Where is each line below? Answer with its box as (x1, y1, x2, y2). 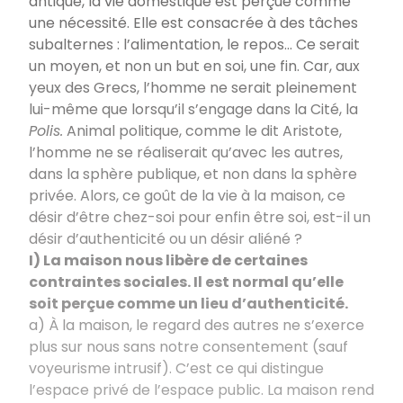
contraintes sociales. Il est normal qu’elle (29, 271, 344, 292)
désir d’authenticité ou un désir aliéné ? (29, 228, 302, 249)
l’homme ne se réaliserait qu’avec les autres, (29, 141, 343, 163)
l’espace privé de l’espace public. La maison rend (29, 379, 374, 400)
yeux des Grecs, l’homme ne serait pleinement (29, 76, 357, 98)
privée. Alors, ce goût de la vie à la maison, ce (29, 184, 345, 206)
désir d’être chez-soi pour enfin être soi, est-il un (29, 206, 371, 228)
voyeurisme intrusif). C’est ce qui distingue (29, 357, 324, 379)
